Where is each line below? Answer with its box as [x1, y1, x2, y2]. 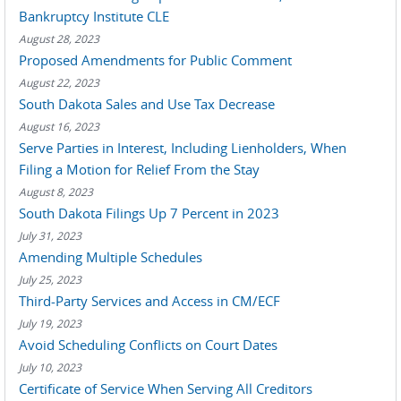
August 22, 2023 [19, 75, 99, 90]
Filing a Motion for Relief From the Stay [19, 160, 260, 178]
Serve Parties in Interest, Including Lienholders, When [19, 139, 346, 157]
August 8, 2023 [19, 184, 93, 199]
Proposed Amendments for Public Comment [19, 51, 292, 69]
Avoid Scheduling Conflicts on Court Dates [19, 336, 277, 354]
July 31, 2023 [19, 228, 81, 243]
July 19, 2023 [19, 316, 81, 330]
